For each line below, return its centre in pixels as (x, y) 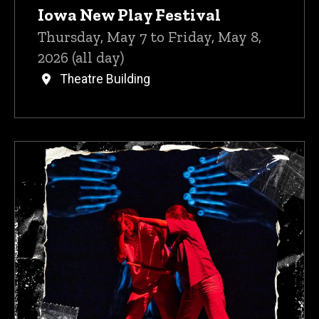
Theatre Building (105, 79)
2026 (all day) (81, 57)
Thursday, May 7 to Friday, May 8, (150, 36)
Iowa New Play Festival (129, 14)
